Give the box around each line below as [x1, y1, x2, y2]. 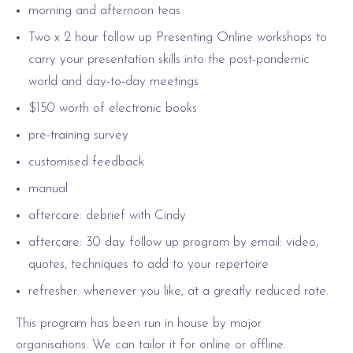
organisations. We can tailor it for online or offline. [16, 337, 286, 351]
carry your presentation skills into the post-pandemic [28, 52, 310, 66]
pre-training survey [28, 128, 128, 142]
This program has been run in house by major [16, 316, 262, 330]
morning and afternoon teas [28, 3, 180, 17]
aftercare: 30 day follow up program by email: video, [28, 235, 318, 249]
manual [28, 181, 68, 195]
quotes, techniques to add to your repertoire [28, 257, 269, 271]
